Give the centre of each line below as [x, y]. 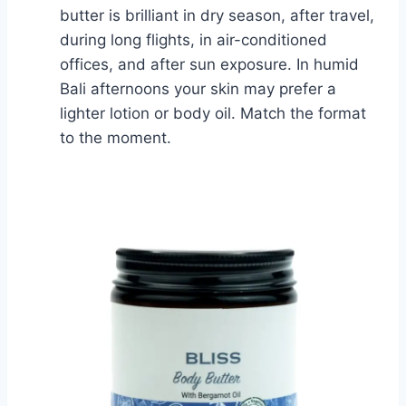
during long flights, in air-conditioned [193, 39]
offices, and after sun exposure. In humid [209, 64]
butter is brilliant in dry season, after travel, [217, 15]
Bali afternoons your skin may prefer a [198, 88]
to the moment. [116, 137]
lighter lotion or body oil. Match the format [213, 113]
